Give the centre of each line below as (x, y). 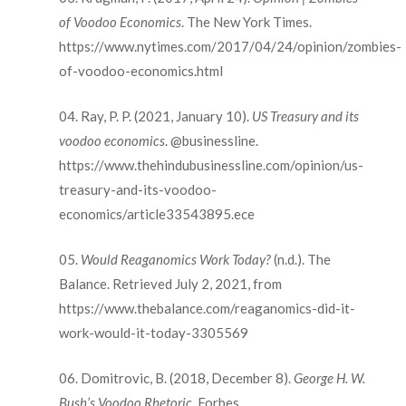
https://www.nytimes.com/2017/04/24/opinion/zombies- (230, 46)
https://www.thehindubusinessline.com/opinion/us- (211, 165)
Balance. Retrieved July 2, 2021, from (170, 284)
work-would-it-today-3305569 (153, 333)
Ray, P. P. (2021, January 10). (166, 116)
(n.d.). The (300, 259)
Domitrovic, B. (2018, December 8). (187, 378)
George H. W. (329, 378)
